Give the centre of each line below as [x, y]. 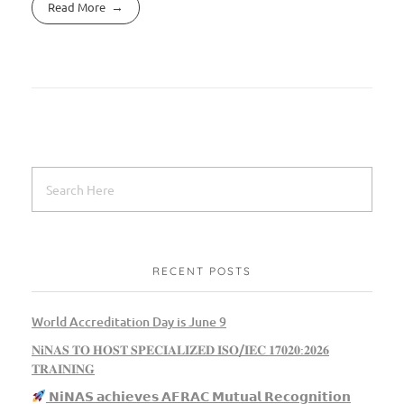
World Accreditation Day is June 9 [129, 322]
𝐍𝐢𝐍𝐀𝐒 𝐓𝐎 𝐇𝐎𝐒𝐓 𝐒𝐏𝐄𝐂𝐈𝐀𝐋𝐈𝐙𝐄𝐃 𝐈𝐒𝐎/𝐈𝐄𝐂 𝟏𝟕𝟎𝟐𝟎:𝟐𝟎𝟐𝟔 [180, 350]
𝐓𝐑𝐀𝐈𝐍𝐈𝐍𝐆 [63, 369]
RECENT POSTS [202, 271]
